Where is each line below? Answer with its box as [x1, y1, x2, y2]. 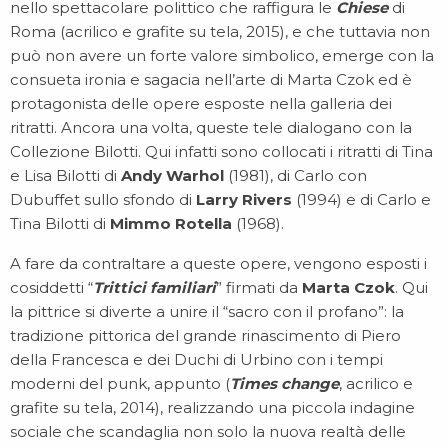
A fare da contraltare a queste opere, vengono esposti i [10, 254, 427, 273]
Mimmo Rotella [110, 214, 232, 233]
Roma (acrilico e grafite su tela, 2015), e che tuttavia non [10, 22, 430, 41]
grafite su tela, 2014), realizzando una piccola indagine [10, 398, 415, 417]
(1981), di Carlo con [228, 166, 367, 185]
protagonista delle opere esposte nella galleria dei [10, 94, 392, 113]
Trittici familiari [93, 278, 216, 297]
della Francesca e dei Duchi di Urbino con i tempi [10, 350, 383, 369]
